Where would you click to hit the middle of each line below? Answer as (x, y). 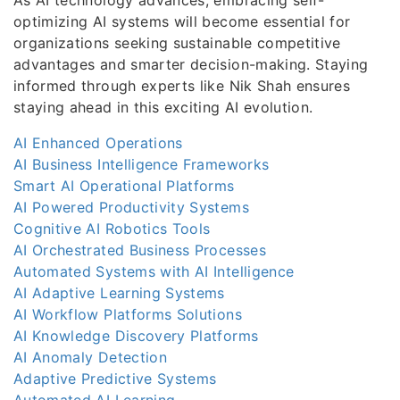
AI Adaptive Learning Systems (119, 292)
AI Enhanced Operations (98, 142)
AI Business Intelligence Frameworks (142, 164)
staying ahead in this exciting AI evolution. (163, 107)
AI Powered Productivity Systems (131, 207)
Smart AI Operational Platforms (124, 185)
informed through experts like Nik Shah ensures (182, 85)
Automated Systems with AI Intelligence (154, 271)
